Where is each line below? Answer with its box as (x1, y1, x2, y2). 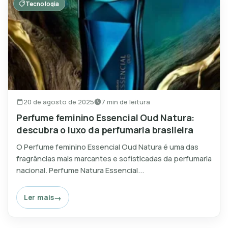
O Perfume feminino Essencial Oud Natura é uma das (16, 141, 198, 152)
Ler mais (24, 192, 54, 203)
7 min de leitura (101, 97, 150, 106)
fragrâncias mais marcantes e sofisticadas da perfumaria (16, 153, 212, 164)
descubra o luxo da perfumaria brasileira (16, 124, 193, 136)
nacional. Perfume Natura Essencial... (16, 165, 144, 176)
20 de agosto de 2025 (23, 97, 94, 106)
